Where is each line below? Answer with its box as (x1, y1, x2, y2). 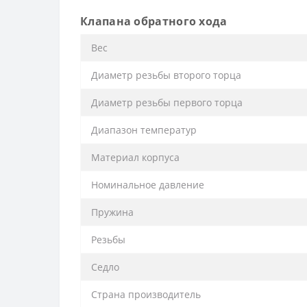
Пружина (91, 205, 134, 219)
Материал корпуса (91, 150, 180, 164)
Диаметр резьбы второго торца (91, 68, 241, 82)
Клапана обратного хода (80, 13, 228, 29)
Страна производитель (91, 287, 201, 301)
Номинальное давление (91, 177, 204, 191)
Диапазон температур (91, 123, 197, 136)
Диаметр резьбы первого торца (91, 95, 243, 109)
